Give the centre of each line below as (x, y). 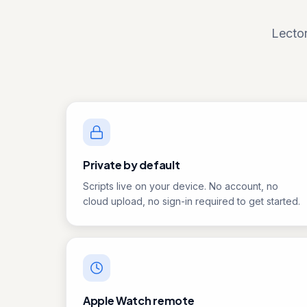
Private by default (132, 165)
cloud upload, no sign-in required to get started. (192, 201)
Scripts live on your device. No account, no (181, 186)
